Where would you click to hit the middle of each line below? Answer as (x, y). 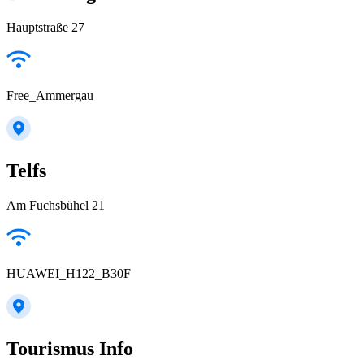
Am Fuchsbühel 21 (56, 206)
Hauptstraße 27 (45, 28)
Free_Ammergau (50, 96)
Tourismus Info (70, 349)
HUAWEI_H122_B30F (69, 274)
